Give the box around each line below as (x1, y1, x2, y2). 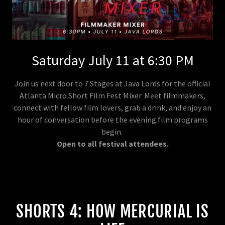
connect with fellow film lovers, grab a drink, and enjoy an (14, 102, 211, 113)
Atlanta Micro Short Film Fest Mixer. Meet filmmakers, (20, 90, 205, 101)
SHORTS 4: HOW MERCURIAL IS (16, 201, 209, 222)
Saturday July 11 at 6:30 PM (31, 51, 194, 70)
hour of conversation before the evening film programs (17, 115, 208, 125)
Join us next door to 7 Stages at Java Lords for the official (15, 78, 210, 89)
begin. (101, 127, 124, 137)
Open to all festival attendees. (56, 139, 169, 149)
